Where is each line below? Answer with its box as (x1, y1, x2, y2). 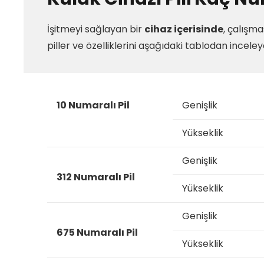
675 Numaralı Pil (57, 226, 138, 239)
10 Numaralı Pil (57, 98, 130, 112)
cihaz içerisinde (144, 22, 223, 36)
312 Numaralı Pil (57, 170, 135, 184)
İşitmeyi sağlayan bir (47, 22, 144, 36)
